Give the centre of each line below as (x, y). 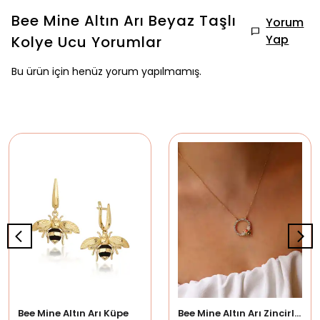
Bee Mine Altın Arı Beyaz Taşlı (124, 21)
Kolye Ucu (49, 42)
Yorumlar (127, 42)
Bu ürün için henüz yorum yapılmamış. (106, 71)
